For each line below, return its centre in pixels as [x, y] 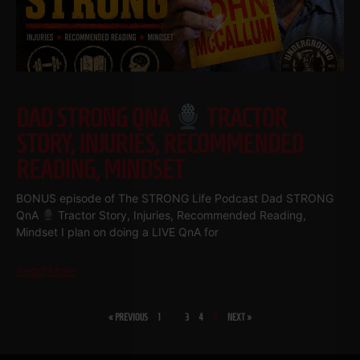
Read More [46, 271]
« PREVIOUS [128, 317]
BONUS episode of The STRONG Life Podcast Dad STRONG [175, 198]
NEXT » [239, 317]
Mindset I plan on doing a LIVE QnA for [117, 232]
